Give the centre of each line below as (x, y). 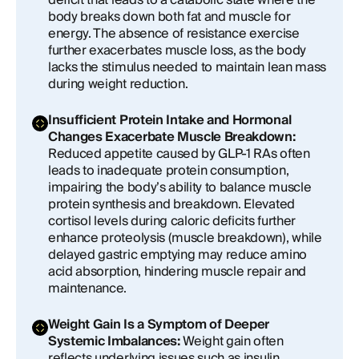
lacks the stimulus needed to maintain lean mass (187, 67)
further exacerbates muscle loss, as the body (177, 50)
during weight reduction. (118, 84)
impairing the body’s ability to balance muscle (180, 188)
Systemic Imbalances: (116, 341)
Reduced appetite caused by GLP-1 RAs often (179, 154)
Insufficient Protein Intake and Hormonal (170, 120)
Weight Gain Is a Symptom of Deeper (159, 325)
